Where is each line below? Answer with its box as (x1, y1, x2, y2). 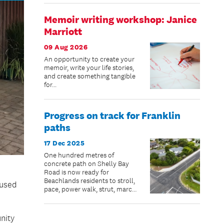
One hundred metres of (43, 150, 114, 159)
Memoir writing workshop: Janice (43, 13, 197, 25)
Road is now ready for (43, 167, 109, 176)
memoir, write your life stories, (43, 63, 134, 72)
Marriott (43, 25, 82, 37)
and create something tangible (43, 71, 135, 80)
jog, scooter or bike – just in (43, 193, 125, 202)
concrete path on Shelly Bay (43, 159, 129, 168)
